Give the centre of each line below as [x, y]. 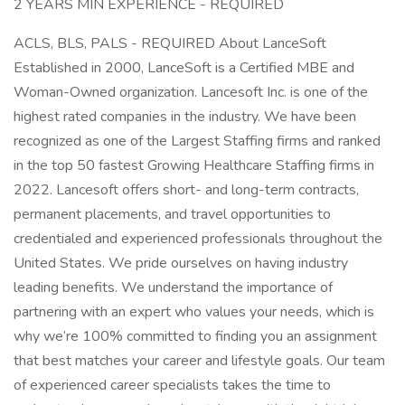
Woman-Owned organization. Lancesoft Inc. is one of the [191, 92]
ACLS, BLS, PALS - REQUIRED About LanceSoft [170, 43]
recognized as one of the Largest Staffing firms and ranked [197, 141]
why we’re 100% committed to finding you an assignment [195, 336]
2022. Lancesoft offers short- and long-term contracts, [186, 190]
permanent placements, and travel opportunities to [172, 214]
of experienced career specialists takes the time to [172, 385]
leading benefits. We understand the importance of [173, 287]
